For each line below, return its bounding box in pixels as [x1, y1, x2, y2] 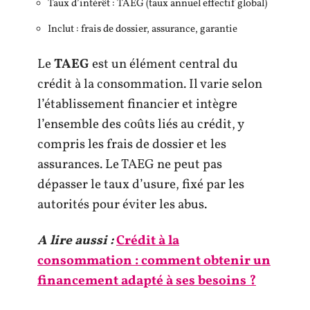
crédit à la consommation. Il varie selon [37, 75, 262, 93]
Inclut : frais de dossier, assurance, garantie [48, 21, 237, 37]
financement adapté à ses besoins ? [37, 271, 256, 290]
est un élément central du [89, 55, 238, 73]
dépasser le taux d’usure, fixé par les [37, 176, 244, 194]
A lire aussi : [37, 231, 113, 250]
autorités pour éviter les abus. [37, 196, 207, 214]
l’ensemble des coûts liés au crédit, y [37, 116, 244, 134]
